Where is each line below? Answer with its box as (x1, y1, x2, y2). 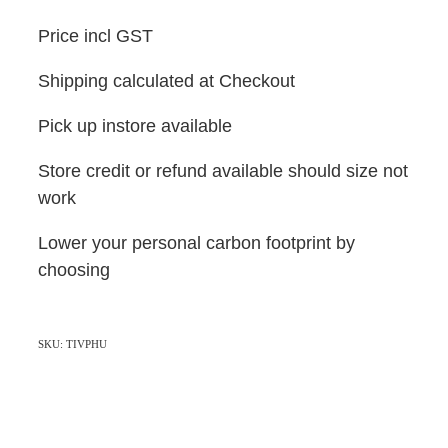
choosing (38, 258, 110, 280)
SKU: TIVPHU (38, 337, 107, 350)
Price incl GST (38, 24, 153, 46)
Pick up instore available (38, 114, 232, 136)
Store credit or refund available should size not (38, 159, 408, 181)
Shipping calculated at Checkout (38, 69, 295, 91)
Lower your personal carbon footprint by (38, 231, 355, 253)
